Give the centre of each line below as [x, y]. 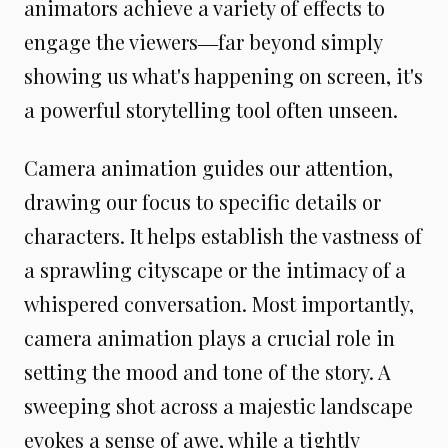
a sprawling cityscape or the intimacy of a [215, 269]
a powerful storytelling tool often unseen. [211, 109]
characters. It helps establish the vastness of [223, 235]
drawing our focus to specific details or [202, 201]
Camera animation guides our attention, [208, 167]
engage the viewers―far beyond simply [203, 41]
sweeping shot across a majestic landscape [218, 405]
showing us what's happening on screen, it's [223, 75]
